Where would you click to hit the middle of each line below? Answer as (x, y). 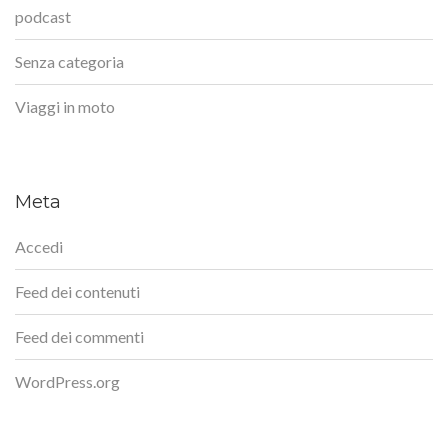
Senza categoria (69, 61)
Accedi (39, 246)
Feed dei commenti (79, 336)
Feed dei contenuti (77, 291)
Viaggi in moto (65, 106)
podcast (43, 16)
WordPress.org (67, 381)
